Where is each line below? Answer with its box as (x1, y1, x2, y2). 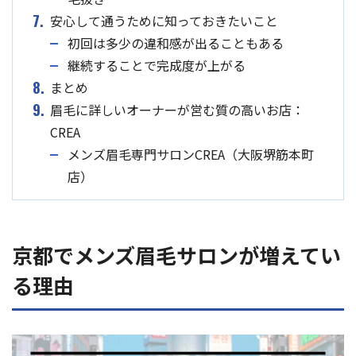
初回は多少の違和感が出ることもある (68, 33, 284, 53)
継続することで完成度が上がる (68, 56, 246, 75)
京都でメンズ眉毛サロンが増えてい (12, 240, 341, 270)
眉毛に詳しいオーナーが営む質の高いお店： (50, 100, 304, 120)
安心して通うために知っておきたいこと (50, 11, 278, 31)
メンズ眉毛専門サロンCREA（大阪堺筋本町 (68, 145, 314, 164)
